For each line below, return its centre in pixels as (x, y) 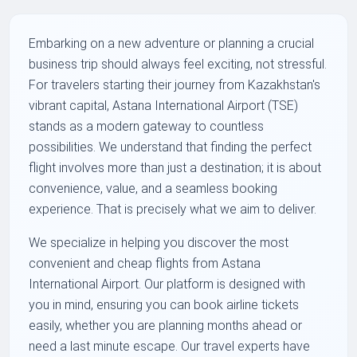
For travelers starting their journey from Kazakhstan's (175, 85)
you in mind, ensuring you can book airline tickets (164, 305)
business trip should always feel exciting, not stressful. (178, 65)
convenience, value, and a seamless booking (153, 189)
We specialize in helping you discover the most (159, 243)
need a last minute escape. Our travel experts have (170, 347)
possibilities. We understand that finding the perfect (171, 147)
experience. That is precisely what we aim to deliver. (173, 210)
